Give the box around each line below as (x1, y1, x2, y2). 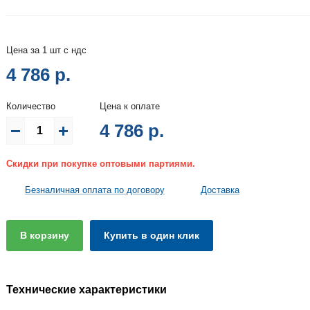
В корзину (19, 229, 69, 241)
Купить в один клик (103, 229, 199, 241)
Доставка (200, 184, 239, 195)
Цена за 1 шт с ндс (6, 44, 86, 55)
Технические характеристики (6, 283, 167, 295)
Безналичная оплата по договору (24, 184, 165, 195)
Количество (6, 100, 55, 111)
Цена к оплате (99, 100, 160, 111)
